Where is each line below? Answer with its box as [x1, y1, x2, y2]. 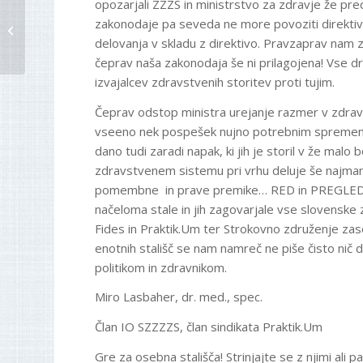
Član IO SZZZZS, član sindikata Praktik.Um [95, 318, 323, 335]
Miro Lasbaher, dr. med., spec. [95, 288, 263, 305]
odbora [28, 30, 65, 45]
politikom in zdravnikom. [95, 258, 228, 275]
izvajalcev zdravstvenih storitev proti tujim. [95, 73, 335, 90]
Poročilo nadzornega [28, 13, 131, 28]
